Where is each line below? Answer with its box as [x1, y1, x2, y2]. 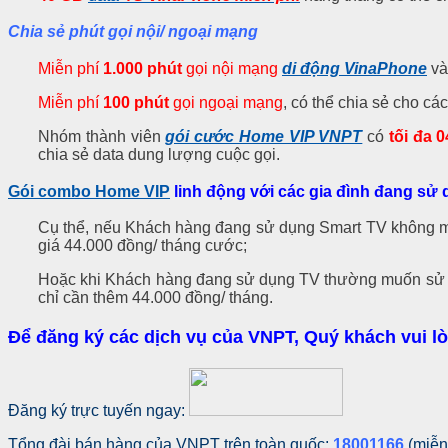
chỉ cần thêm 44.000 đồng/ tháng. [38, 289, 273, 307]
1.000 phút [103, 59, 182, 77]
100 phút [103, 93, 169, 111]
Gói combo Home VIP [8, 182, 170, 200]
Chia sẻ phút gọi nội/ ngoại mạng [8, 23, 258, 41]
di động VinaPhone [282, 59, 427, 77]
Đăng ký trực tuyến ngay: [8, 402, 189, 420]
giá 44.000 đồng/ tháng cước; [38, 237, 247, 255]
